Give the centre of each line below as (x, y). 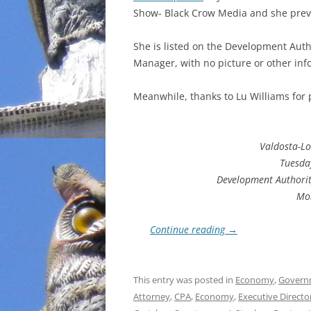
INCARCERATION (222, 26)
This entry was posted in (184, 280)
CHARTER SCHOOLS (228, 54)
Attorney (152, 296)
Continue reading (189, 229)
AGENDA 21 (213, 83)
